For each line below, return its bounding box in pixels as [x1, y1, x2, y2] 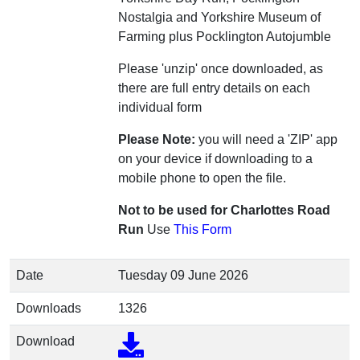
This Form [174, 223, 231, 236]
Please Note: [118, 133, 195, 146]
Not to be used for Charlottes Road [118, 203, 330, 217]
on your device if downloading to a [118, 152, 313, 166]
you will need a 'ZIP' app [195, 133, 337, 146]
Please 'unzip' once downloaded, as [118, 62, 323, 76]
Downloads [16, 301, 81, 315]
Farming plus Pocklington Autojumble [118, 30, 331, 43]
